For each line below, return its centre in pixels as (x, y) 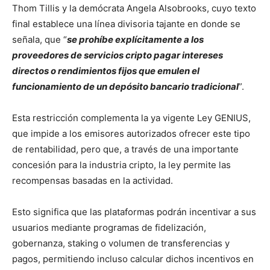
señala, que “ (39, 39)
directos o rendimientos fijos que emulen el (106, 71)
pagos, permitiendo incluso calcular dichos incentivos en (133, 259)
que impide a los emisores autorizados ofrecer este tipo (131, 133)
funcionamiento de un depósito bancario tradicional (125, 86)
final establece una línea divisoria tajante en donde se (126, 24)
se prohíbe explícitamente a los (135, 39)
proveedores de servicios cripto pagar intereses (118, 55)
